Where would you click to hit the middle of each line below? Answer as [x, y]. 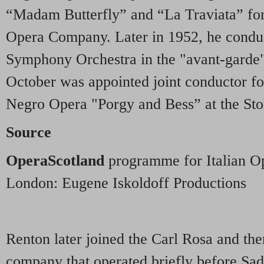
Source [29, 132]
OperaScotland [55, 160]
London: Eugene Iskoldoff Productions [126, 183]
